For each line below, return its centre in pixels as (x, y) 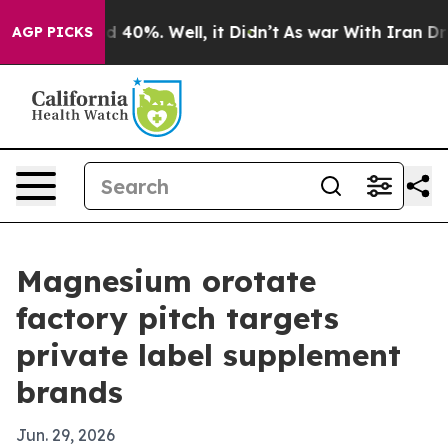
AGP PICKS (52, 32)
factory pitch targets (177, 318)
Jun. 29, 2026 (65, 435)
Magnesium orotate (166, 281)
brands (69, 392)
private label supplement (208, 355)
